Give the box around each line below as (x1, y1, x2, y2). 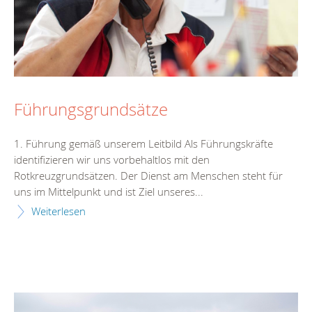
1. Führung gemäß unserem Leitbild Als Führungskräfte (14, 136, 273, 151)
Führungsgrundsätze (14, 97, 168, 120)
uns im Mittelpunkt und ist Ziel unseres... (14, 185, 203, 199)
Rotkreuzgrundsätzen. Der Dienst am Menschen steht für (14, 169, 283, 183)
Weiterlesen (31, 204, 86, 219)
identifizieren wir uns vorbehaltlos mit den (14, 153, 210, 167)
